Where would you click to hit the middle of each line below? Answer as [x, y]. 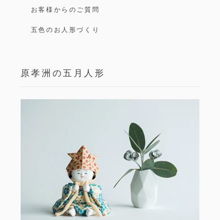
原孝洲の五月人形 [63, 73]
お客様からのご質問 [65, 9]
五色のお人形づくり [65, 29]
